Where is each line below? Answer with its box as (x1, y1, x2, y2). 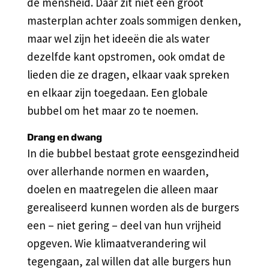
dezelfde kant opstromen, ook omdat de (26, 49, 225, 64)
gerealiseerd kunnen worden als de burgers (26, 199, 239, 214)
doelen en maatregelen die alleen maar (26, 181, 218, 196)
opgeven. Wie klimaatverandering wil (26, 235, 206, 250)
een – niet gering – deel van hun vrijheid (26, 217, 222, 232)
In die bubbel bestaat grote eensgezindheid (26, 145, 240, 160)
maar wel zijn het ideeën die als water (26, 31, 210, 46)
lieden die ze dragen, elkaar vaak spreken (26, 67, 229, 82)
